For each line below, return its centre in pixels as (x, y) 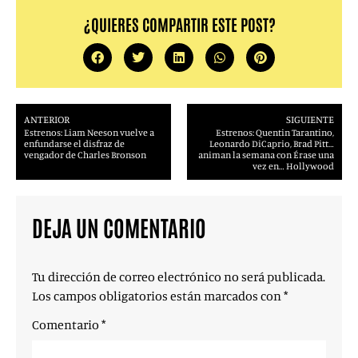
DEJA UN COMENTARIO (119, 227)
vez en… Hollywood (293, 166)
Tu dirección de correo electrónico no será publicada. (179, 276)
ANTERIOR (47, 119)
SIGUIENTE (310, 119)
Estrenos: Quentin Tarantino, (275, 132)
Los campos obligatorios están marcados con (158, 296)
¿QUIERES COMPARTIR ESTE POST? (179, 24)
